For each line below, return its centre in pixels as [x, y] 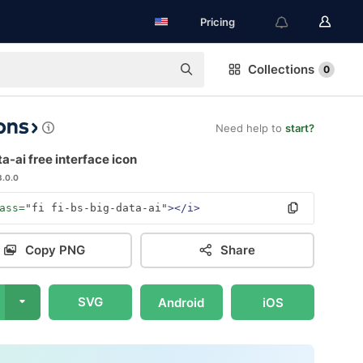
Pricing [218, 22]
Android [181, 302]
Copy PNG [55, 250]
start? [300, 128]
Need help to [250, 128]
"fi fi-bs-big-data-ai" [96, 208]
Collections [281, 69]
